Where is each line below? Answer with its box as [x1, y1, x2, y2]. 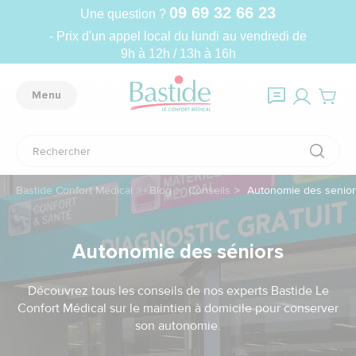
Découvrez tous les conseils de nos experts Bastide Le [27, 282, 329, 299]
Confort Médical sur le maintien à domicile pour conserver [17, 300, 339, 316]
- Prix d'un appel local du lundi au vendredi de [49, 29, 307, 43]
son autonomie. [135, 317, 221, 334]
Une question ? [80, 6, 169, 21]
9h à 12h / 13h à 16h [120, 46, 236, 60]
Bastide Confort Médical [16, 184, 133, 197]
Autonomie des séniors [72, 239, 284, 264]
